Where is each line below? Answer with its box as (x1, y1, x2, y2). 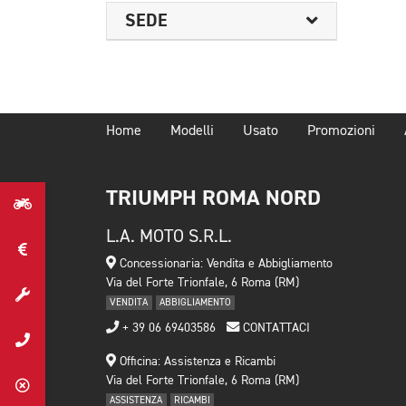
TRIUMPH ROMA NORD (106, 184, 321, 212)
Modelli (170, 124, 214, 139)
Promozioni (307, 124, 375, 139)
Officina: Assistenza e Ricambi (116, 355, 275, 368)
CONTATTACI (239, 322, 310, 334)
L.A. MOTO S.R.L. (106, 227, 232, 246)
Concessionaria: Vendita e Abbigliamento (116, 257, 333, 270)
